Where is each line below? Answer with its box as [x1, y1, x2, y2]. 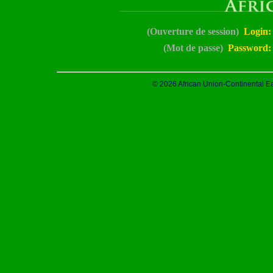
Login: [243, 26, 271, 37]
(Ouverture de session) [146, 26, 239, 37]
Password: [227, 43, 271, 53]
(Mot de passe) [163, 43, 223, 53]
